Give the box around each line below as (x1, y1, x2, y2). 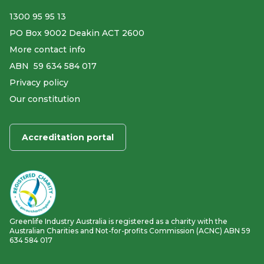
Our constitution (9, 94, 80, 105)
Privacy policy (9, 77, 68, 88)
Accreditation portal (22, 132, 114, 143)
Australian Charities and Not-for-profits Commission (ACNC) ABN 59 (9, 226, 250, 235)
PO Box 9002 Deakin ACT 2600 (9, 28, 144, 39)
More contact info (9, 44, 85, 55)
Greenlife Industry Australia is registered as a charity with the (9, 216, 227, 226)
